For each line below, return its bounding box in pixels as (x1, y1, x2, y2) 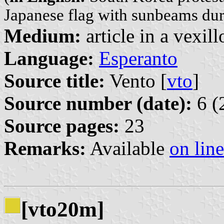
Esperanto (99, 47, 177, 69)
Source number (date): (4, 92, 192, 114)
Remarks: (4, 137, 86, 159)
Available (86, 137, 169, 159)
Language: (4, 47, 94, 69)
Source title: (4, 69, 105, 91)
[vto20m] (21, 197, 104, 221)
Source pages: (4, 114, 119, 136)
